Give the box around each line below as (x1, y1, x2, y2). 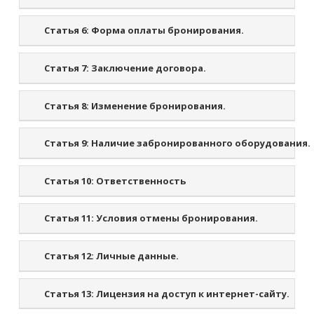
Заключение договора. (89, 62, 207, 75)
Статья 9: (44, 137, 90, 150)
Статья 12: (44, 250, 95, 263)
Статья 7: (44, 62, 90, 75)
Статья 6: (44, 24, 90, 37)
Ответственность (94, 174, 186, 187)
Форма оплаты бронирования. (89, 24, 245, 37)
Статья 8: (44, 99, 90, 112)
